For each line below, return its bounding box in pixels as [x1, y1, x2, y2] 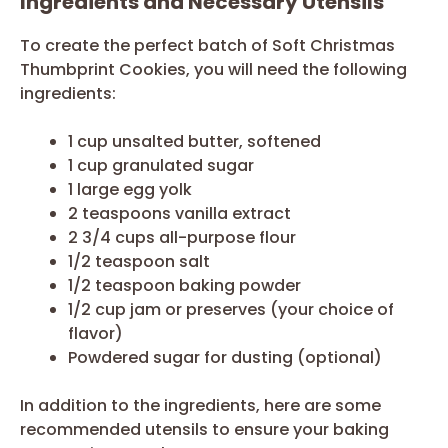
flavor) [68, 321, 123, 345]
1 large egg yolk [68, 177, 192, 201]
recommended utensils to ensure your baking [20, 417, 389, 441]
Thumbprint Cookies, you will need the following [20, 57, 407, 81]
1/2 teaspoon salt [68, 249, 210, 273]
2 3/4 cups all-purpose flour [68, 225, 296, 249]
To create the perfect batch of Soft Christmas [20, 33, 395, 57]
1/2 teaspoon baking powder [68, 273, 301, 297]
